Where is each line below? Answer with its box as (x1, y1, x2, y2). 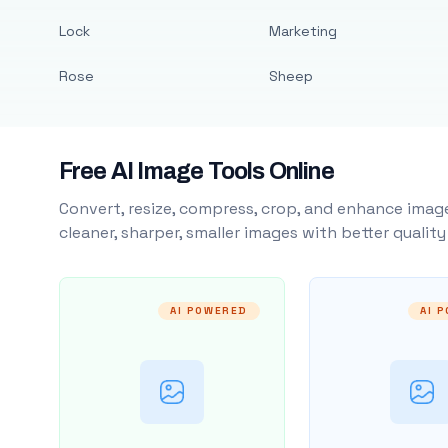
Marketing (268, 22, 337, 40)
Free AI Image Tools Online (58, 159, 334, 184)
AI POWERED (169, 304, 248, 317)
